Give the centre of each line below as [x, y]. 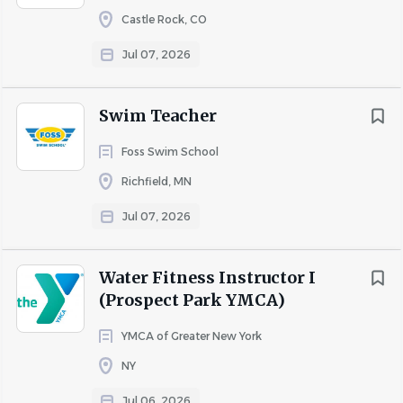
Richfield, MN [157, 181]
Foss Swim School [170, 152]
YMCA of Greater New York [192, 336]
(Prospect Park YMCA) [192, 300]
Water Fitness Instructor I [207, 278]
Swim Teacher [158, 116]
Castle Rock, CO [164, 19]
